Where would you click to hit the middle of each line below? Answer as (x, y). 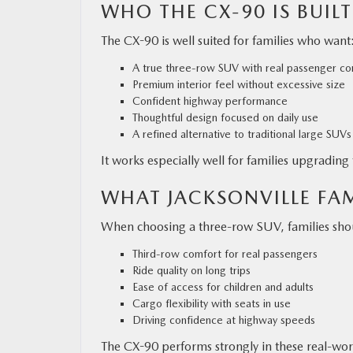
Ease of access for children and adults (223, 286)
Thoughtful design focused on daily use (225, 117)
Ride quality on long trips (191, 270)
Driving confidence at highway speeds (224, 320)
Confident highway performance (210, 100)
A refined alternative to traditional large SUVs (242, 134)
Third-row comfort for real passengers (225, 253)
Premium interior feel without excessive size (239, 84)
